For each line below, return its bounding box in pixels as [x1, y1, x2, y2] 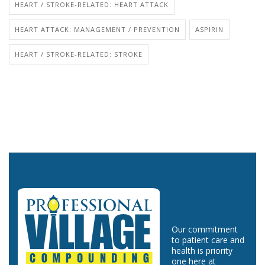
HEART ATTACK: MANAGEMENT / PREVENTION [15, 24, 180, 34]
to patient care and [172, 234, 244, 245]
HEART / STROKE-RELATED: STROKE [15, 49, 143, 59]
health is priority [172, 244, 232, 256]
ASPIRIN [195, 24, 224, 34]
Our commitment [172, 223, 238, 235]
